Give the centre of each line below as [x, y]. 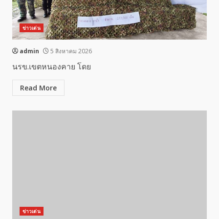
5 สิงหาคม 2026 [70, 51]
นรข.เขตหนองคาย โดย [52, 66]
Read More [38, 88]
